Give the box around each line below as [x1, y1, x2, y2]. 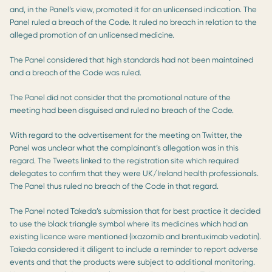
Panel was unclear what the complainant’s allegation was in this [10, 143, 239, 152]
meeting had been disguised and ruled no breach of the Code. [10, 105, 234, 115]
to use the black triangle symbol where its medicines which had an [10, 219, 248, 228]
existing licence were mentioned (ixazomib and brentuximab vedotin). [10, 231, 261, 241]
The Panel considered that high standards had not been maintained [10, 55, 253, 64]
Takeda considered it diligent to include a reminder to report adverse [10, 244, 258, 254]
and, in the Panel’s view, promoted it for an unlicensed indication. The [10, 4, 257, 14]
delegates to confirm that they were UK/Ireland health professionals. [10, 168, 259, 178]
